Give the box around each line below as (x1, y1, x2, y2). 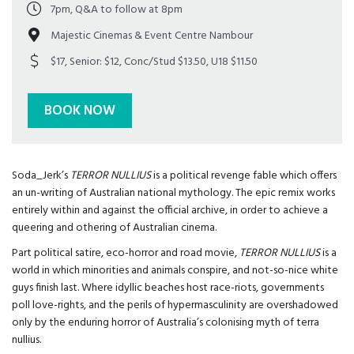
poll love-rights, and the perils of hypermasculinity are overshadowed (12, 296, 338, 315)
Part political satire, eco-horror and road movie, (12, 244, 239, 263)
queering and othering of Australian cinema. (12, 219, 217, 238)
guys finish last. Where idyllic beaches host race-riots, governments (12, 279, 324, 298)
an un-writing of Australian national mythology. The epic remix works (12, 184, 335, 203)
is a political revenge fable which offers (151, 167, 337, 186)
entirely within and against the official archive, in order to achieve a (12, 201, 328, 220)
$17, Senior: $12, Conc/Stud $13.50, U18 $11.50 (51, 53, 258, 72)
